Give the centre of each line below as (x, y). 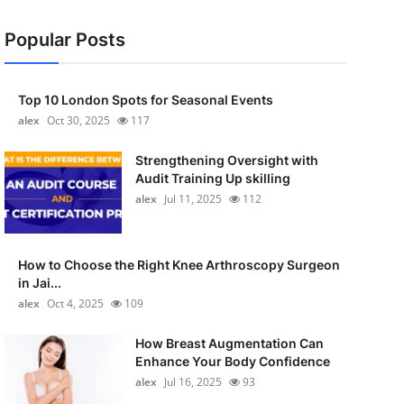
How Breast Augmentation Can (229, 343)
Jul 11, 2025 (193, 199)
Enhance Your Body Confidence (232, 361)
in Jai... (39, 283)
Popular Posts (64, 40)
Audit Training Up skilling (212, 178)
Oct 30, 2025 (78, 120)
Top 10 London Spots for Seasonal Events (145, 100)
